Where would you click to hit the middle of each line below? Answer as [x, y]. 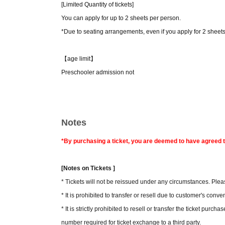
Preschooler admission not [98, 72]
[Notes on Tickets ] [88, 168]
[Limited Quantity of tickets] [97, 5]
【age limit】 [79, 59]
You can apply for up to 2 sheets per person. [121, 18]
